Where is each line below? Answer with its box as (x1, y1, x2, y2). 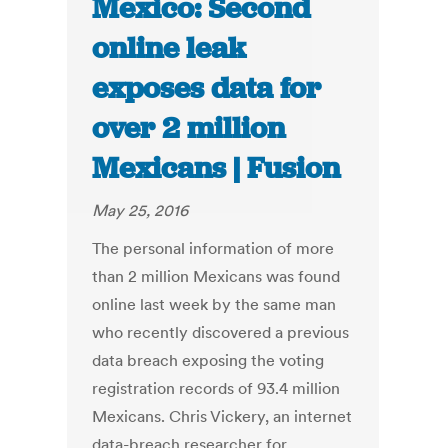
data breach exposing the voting (92, 350, 325, 371)
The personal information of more (92, 238, 335, 259)
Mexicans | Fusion (92, 149, 341, 188)
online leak (92, 29, 247, 68)
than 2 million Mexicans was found (92, 266, 341, 287)
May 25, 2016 (92, 200, 189, 221)
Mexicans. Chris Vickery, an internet (92, 406, 353, 427)
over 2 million (92, 109, 286, 148)
